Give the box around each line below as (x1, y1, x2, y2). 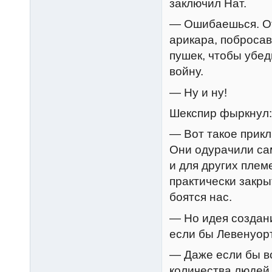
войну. (169, 65, 203, 78)
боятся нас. (169, 191, 232, 204)
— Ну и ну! (169, 86, 227, 99)
